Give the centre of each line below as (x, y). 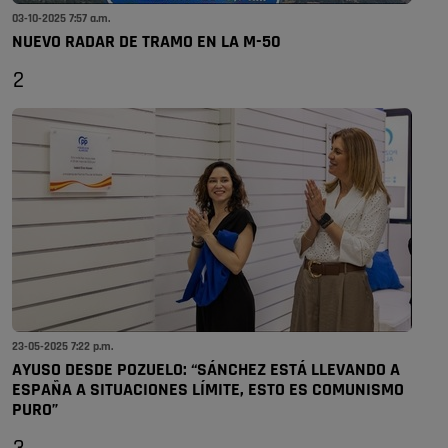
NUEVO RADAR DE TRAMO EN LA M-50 (146, 42)
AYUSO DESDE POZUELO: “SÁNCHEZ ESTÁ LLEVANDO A (206, 370)
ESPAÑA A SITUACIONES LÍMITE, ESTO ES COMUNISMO (208, 390)
